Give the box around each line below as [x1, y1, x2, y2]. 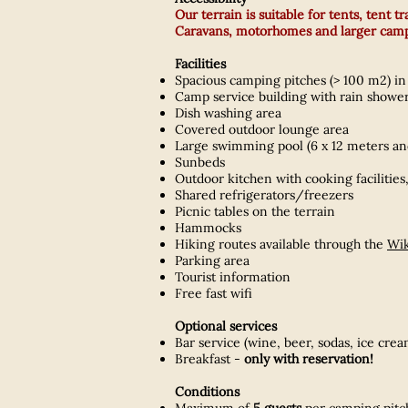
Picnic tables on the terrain [175, 202, 335, 219]
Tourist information [175, 268, 291, 285]
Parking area [175, 251, 250, 269]
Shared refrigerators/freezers [175, 186, 353, 203]
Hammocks [175, 219, 241, 236]
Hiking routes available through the [175, 235, 387, 252]
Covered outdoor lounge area [175, 120, 349, 138]
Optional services [175, 317, 277, 334]
